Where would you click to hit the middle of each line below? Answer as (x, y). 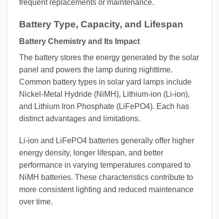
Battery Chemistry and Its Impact (79, 41)
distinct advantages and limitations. (80, 118)
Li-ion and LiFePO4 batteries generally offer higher (107, 141)
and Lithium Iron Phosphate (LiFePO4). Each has (104, 106)
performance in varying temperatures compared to (105, 165)
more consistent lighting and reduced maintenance (106, 190)
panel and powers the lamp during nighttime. (96, 69)
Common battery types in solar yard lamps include (105, 82)
